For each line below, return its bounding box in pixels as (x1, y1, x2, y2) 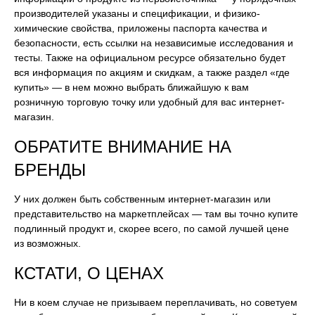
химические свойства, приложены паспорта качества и (14, 22, 267, 34)
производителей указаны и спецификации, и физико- (14, 8, 260, 19)
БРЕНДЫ (14, 160, 86, 179)
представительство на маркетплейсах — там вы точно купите (14, 208, 298, 219)
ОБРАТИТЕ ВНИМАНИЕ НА (14, 137, 231, 156)
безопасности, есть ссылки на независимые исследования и (14, 37, 293, 49)
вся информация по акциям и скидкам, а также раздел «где (14, 67, 290, 78)
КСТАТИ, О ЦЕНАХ (14, 264, 164, 283)
